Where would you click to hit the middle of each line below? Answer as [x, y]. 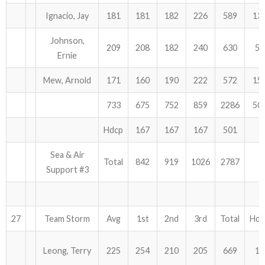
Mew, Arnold [67, 80]
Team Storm [67, 219]
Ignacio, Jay [67, 16]
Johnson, [67, 41]
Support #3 [67, 169]
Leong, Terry [67, 251]
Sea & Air [67, 155]
